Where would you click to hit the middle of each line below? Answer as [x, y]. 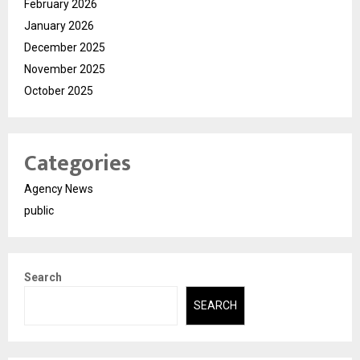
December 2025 [65, 48]
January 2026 [59, 26]
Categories [78, 164]
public [39, 211]
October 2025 [59, 91]
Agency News [59, 189]
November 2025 [65, 70]
